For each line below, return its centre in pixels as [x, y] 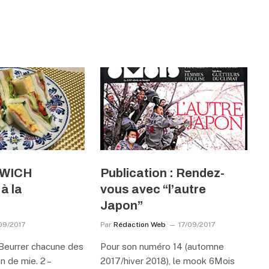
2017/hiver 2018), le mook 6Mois [167, 261]
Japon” [121, 205]
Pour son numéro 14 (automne [162, 246]
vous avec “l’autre [153, 189]
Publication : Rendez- [162, 173]
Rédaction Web [139, 224]
